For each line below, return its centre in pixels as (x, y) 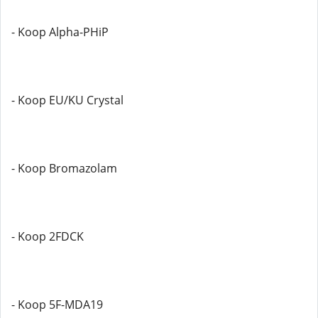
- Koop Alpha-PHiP (60, 32)
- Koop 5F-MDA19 (57, 305)
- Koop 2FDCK (48, 236)
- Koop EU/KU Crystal (67, 100)
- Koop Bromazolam (64, 168)
